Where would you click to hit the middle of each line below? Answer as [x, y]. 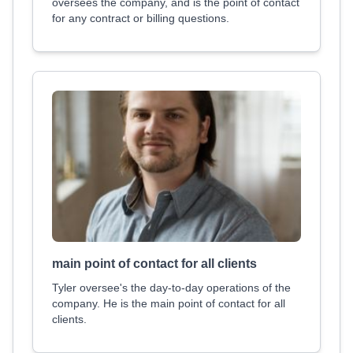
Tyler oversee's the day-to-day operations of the [171, 288]
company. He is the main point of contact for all [169, 303]
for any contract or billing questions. [141, 18]
